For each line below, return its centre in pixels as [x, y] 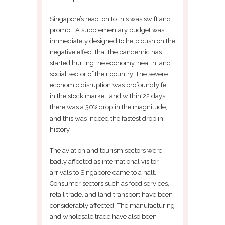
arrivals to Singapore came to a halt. [103, 172]
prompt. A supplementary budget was [107, 30]
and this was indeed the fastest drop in [106, 118]
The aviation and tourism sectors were [106, 150]
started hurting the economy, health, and [110, 63]
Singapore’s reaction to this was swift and [110, 19]
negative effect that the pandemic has [106, 52]
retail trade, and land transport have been [111, 194]
